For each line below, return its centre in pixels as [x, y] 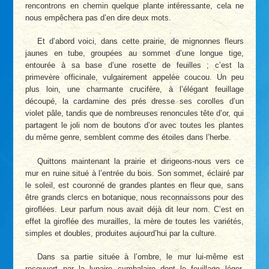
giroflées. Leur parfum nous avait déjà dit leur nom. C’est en [134, 209]
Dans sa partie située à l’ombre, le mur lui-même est [141, 257]
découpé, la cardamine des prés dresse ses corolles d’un [134, 101]
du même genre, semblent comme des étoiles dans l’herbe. [128, 138]
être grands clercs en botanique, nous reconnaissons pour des [134, 197]
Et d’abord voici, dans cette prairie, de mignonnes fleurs [141, 41]
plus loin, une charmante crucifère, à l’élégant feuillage [134, 89]
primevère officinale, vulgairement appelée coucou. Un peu [134, 77]
